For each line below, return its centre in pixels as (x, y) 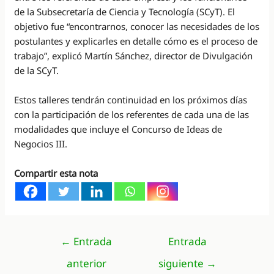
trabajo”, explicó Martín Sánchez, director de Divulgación (134, 55)
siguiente (183, 263)
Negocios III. (41, 143)
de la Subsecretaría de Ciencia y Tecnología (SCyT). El (125, 11)
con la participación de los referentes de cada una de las (132, 114)
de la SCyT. (37, 70)
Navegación (60, 236)
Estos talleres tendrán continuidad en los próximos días (131, 99)
